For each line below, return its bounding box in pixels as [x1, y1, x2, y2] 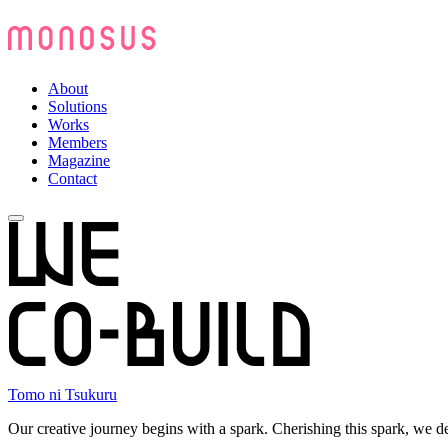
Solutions [48, 97, 107, 115]
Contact [48, 169, 97, 187]
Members [48, 133, 107, 151]
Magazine [48, 151, 110, 169]
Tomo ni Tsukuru [8, 385, 117, 403]
